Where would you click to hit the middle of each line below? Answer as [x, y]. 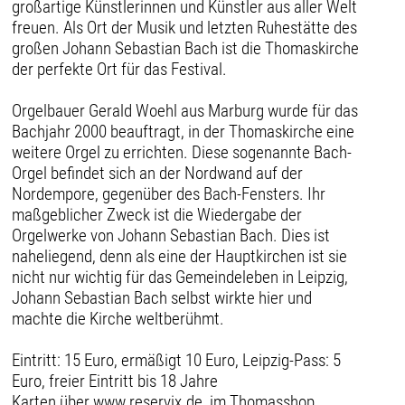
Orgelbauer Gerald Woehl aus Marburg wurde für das [185, 110]
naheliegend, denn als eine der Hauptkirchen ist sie [180, 256]
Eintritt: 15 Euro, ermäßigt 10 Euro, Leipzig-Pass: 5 [177, 360]
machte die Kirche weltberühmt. [118, 318]
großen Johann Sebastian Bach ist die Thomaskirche [186, 48]
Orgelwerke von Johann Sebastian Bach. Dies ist [171, 235]
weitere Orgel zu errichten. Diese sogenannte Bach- [182, 152]
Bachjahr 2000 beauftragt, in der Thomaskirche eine [184, 131]
